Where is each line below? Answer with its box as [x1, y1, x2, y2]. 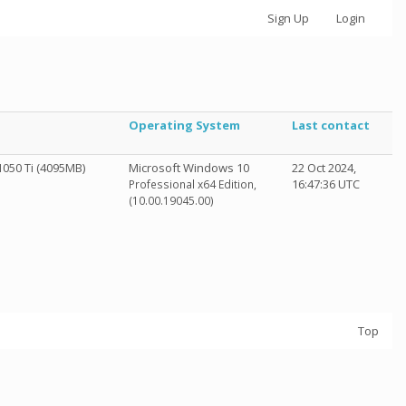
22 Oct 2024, [292, 159, 356, 176]
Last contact [292, 117, 370, 133]
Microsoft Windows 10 [129, 159, 249, 176]
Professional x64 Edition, [129, 177, 256, 192]
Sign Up [267, 10, 309, 26]
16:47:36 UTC [292, 176, 360, 192]
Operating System [129, 117, 240, 133]
